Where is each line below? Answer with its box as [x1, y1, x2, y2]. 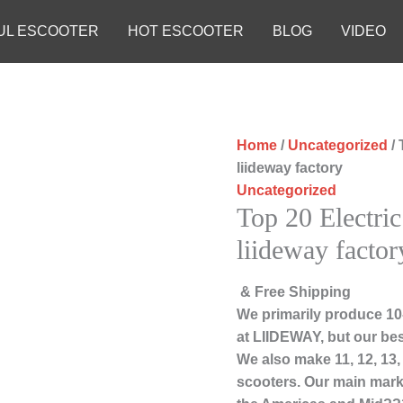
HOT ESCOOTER [128, 23, 244, 39]
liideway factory [237, 160, 344, 176]
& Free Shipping [240, 284, 352, 300]
